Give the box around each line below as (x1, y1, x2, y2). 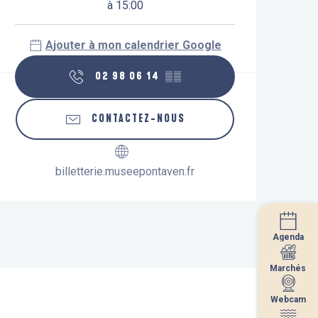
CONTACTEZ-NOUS (92, 112, 185, 125)
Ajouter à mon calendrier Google (45, 38, 221, 52)
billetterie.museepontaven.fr (55, 164, 194, 178)
